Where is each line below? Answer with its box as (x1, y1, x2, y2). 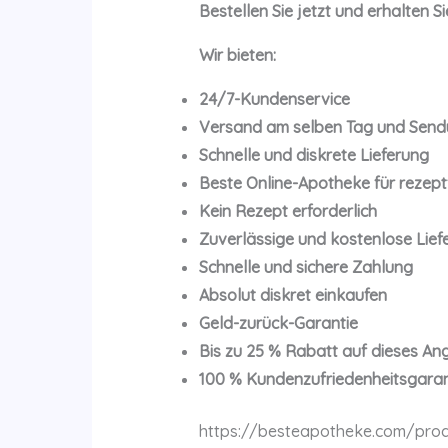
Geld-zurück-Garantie (198, 313, 358, 334)
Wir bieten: (198, 45, 276, 66)
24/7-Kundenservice (198, 89, 350, 110)
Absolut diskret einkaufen (198, 285, 387, 306)
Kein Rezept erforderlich (198, 201, 377, 222)
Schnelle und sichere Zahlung (198, 257, 413, 278)
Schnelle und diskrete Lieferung (198, 145, 429, 166)
